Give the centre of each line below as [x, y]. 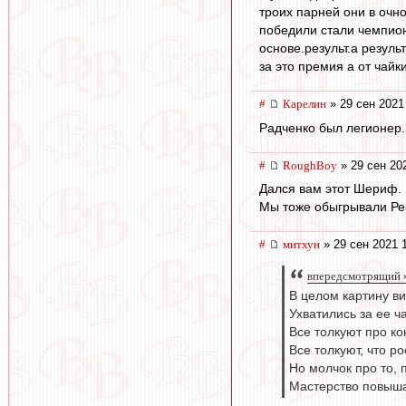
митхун [301, 245]
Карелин [304, 104]
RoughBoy [310, 165]
